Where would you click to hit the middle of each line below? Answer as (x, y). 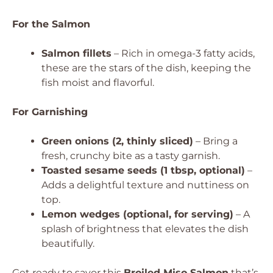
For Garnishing (50, 112)
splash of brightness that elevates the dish (145, 229)
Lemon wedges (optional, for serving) (137, 214)
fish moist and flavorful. (98, 83)
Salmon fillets (76, 53)
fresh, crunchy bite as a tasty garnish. (131, 156)
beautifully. (68, 243)
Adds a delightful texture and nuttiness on (145, 185)
